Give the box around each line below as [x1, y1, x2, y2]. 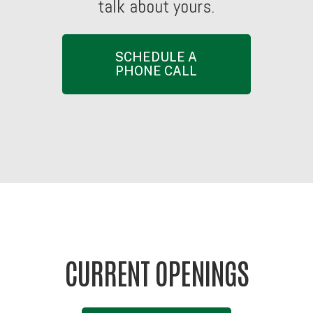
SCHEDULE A [115, 49, 198, 64]
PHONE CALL [115, 63, 198, 78]
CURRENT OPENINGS [64, 252, 249, 291]
